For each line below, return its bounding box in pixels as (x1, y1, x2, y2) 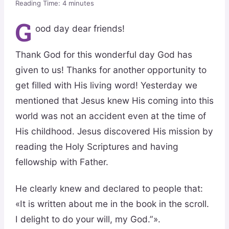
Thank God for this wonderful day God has (15, 49, 192, 60)
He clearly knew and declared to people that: (15, 183, 203, 194)
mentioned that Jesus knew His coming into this (15, 95, 214, 106)
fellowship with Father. (15, 156, 108, 168)
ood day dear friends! (35, 22, 125, 34)
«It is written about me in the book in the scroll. (15, 198, 209, 210)
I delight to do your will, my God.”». (15, 214, 161, 225)
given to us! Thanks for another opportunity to (15, 64, 207, 76)
